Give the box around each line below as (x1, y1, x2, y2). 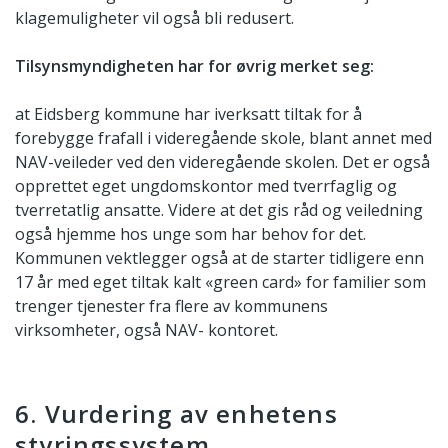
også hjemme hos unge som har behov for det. (15, 222, 366, 245)
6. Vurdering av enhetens (15, 396, 338, 430)
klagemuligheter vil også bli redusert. (15, 6, 294, 29)
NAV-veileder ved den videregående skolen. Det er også (15, 150, 430, 173)
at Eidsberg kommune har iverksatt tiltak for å (15, 102, 362, 125)
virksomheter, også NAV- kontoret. (15, 318, 278, 341)
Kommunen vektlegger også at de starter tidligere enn (15, 246, 424, 269)
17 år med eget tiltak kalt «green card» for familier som (15, 270, 426, 293)
